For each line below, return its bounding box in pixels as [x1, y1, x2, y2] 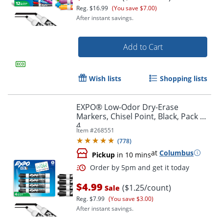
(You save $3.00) [109, 194, 153, 203]
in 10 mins [115, 150, 151, 159]
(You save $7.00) [112, 3, 157, 12]
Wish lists [89, 73, 121, 83]
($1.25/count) [122, 182, 171, 193]
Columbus [159, 148, 194, 157]
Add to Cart [123, 41, 163, 52]
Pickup [92, 150, 115, 159]
